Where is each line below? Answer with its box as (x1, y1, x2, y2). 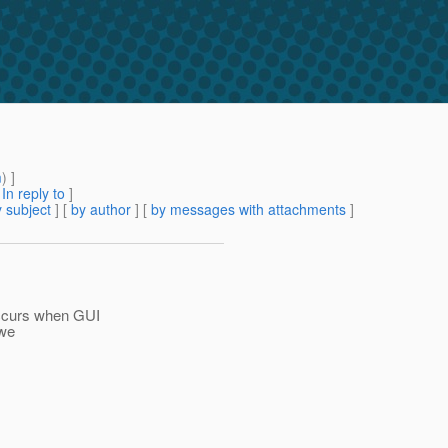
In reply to (2, 183, 65, 204)
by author (71, 199, 131, 220)
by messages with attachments (151, 199, 346, 220)
